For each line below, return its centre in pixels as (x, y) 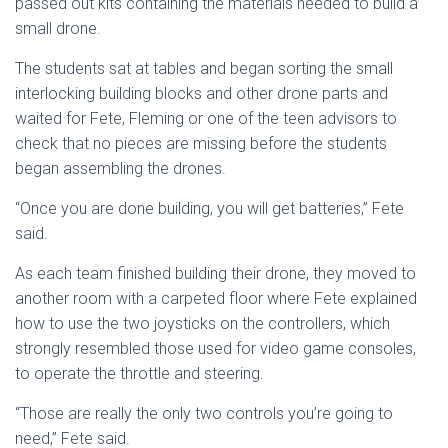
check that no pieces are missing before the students (201, 143)
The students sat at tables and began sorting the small (204, 68)
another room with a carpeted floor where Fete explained (216, 298)
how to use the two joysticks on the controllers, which (202, 323)
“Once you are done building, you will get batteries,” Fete (209, 208)
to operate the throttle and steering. (139, 373)
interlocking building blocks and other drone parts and (201, 93)
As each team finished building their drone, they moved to (215, 273)
